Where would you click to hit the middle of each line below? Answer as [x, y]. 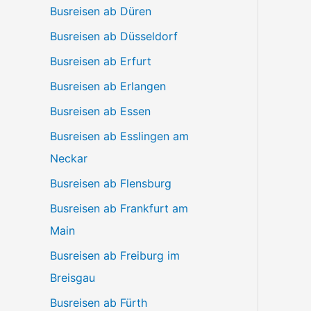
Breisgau [73, 278]
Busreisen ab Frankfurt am [119, 208]
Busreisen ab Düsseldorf [114, 36]
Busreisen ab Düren [101, 11]
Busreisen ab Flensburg [111, 183]
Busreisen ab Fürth [99, 303]
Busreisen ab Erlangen [108, 86]
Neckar [69, 158]
